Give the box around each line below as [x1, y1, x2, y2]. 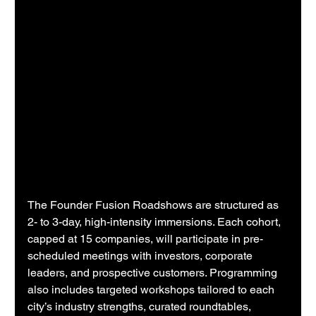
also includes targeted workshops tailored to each [28, 282, 278, 296]
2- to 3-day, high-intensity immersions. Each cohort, [28, 214, 284, 229]
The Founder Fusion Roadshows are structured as [28, 197, 282, 212]
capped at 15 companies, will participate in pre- [28, 231, 264, 245]
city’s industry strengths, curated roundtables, [28, 299, 255, 313]
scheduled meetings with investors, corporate [28, 248, 256, 262]
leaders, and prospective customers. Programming [28, 265, 281, 279]
